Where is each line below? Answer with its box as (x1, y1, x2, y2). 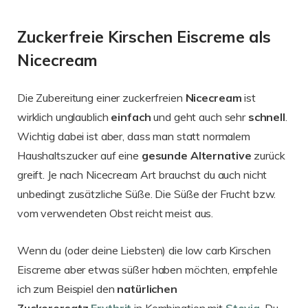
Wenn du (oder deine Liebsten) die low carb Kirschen (17, 243, 271, 257)
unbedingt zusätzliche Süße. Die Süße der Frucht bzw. (17, 186, 276, 201)
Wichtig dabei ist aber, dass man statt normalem (17, 129, 250, 143)
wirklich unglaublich (17, 109, 111, 124)
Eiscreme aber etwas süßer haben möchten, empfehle (17, 262, 278, 276)
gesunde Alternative (141, 148, 252, 162)
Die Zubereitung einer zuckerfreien (17, 90, 186, 104)
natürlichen (117, 281, 177, 296)
